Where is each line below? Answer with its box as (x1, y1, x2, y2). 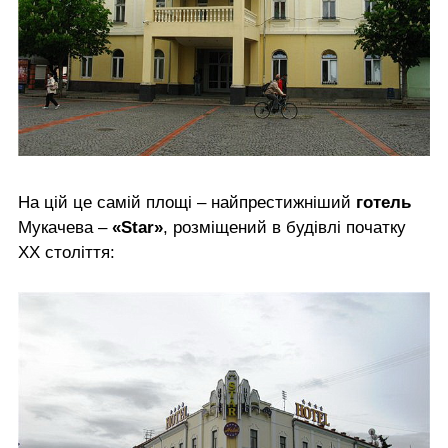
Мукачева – (18, 218, 112, 238)
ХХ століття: (18, 243, 115, 263)
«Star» (112, 218, 163, 238)
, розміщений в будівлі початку (163, 218, 406, 238)
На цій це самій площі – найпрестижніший (18, 193, 356, 213)
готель (356, 193, 411, 213)
